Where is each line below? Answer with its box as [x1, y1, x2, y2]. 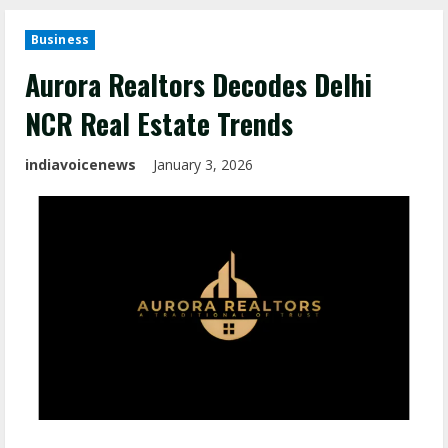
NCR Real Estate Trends [25, 102, 293, 144]
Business [31, 30, 89, 48]
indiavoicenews [25, 154, 136, 174]
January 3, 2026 [153, 154, 257, 174]
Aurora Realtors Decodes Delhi [25, 63, 372, 105]
